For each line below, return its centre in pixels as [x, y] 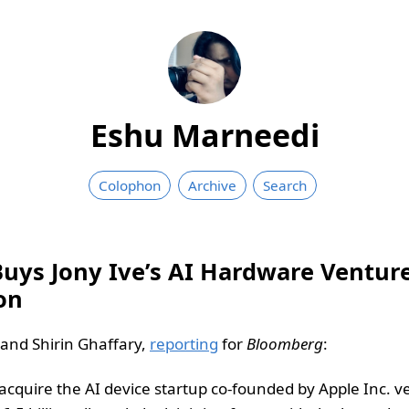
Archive [212, 185]
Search [285, 185]
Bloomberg [285, 343]
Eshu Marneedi [204, 135]
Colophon [130, 185]
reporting [184, 343]
